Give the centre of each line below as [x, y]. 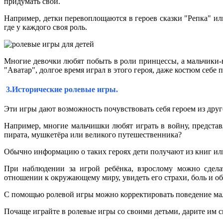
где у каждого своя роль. [46, 27]
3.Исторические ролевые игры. [61, 89]
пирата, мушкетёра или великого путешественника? [93, 135]
